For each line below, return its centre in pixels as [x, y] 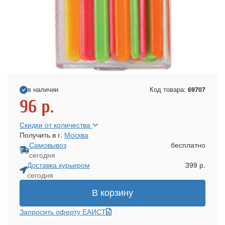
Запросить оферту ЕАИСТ [63, 211]
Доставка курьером [59, 165]
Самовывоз [47, 145]
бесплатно [188, 145]
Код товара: [169, 89]
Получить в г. [42, 135]
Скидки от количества [56, 125]
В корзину [113, 193]
